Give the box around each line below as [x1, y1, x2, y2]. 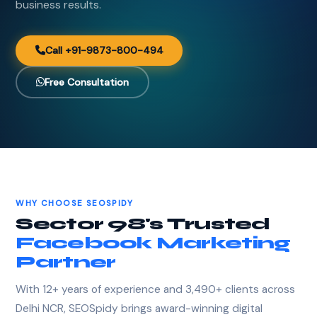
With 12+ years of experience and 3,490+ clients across [16, 282, 296, 297]
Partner [16, 252, 116, 273]
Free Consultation [45, 75, 129, 88]
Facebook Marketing [16, 233, 291, 254]
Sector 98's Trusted [16, 214, 270, 235]
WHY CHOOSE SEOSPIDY [16, 197, 134, 209]
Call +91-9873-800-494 [45, 44, 163, 57]
